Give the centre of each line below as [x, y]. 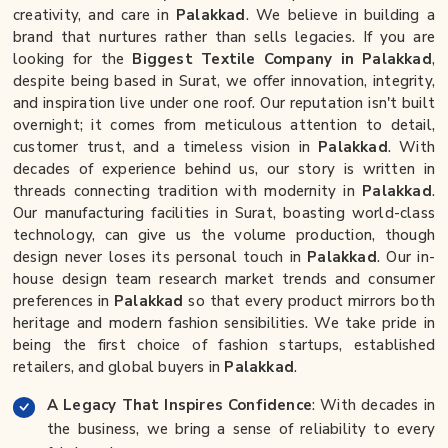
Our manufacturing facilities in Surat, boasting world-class [224, 213]
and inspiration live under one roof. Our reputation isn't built [224, 103]
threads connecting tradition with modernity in [188, 191]
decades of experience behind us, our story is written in [224, 169]
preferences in [64, 301]
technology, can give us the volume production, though [224, 235]
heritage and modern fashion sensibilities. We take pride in [224, 323]
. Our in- [405, 257]
